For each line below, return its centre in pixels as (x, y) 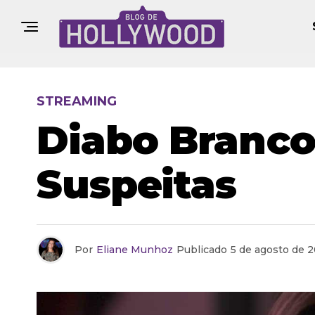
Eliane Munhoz (135, 250)
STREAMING (77, 101)
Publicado (202, 250)
